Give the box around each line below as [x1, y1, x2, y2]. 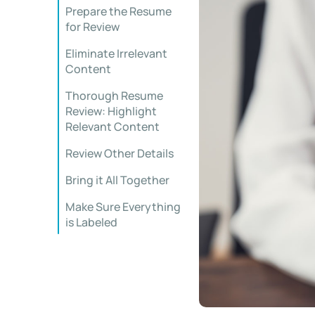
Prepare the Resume [65, 4, 172, 19]
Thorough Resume [65, 88, 163, 103]
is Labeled [65, 214, 117, 230]
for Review [65, 19, 120, 34]
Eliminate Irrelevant [65, 46, 167, 61]
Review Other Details [65, 146, 174, 161]
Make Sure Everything [65, 199, 181, 214]
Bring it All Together [65, 172, 169, 188]
